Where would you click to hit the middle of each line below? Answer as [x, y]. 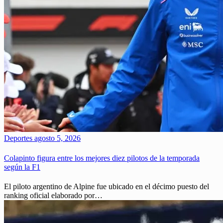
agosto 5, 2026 [56, 138]
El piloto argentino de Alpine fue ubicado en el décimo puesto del [107, 186]
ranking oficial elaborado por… [53, 195]
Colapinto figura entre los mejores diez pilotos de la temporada [102, 158]
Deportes [18, 138]
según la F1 [22, 167]
